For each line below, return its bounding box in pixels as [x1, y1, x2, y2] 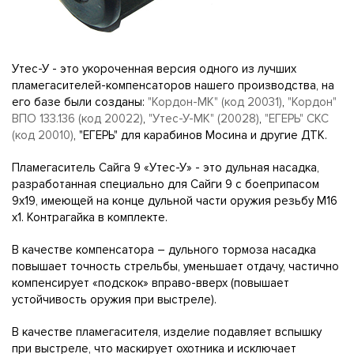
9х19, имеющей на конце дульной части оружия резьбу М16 [12, 194, 337, 208]
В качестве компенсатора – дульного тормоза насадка [12, 243, 316, 257]
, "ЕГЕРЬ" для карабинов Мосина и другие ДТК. [73, 128, 327, 142]
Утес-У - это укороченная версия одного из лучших [12, 62, 296, 76]
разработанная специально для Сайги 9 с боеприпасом [12, 177, 319, 191]
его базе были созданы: [12, 95, 148, 109]
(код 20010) [12, 128, 73, 142]
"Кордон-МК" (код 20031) [148, 95, 282, 109]
